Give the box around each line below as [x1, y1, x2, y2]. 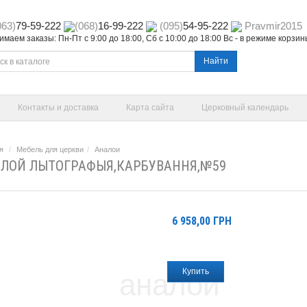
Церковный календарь [201, 103, 288, 112]
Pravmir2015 [245, 20, 302, 32]
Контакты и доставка [18, 103, 99, 112]
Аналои [95, 145, 120, 153]
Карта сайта [126, 103, 174, 112]
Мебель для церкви [16, 145, 84, 153]
